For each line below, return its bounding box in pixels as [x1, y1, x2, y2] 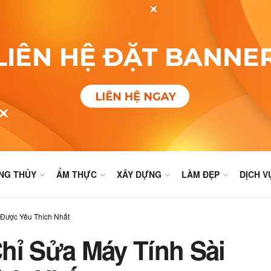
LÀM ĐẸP [181, 168, 220, 180]
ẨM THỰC [56, 168, 97, 180]
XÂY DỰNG [117, 168, 162, 180]
